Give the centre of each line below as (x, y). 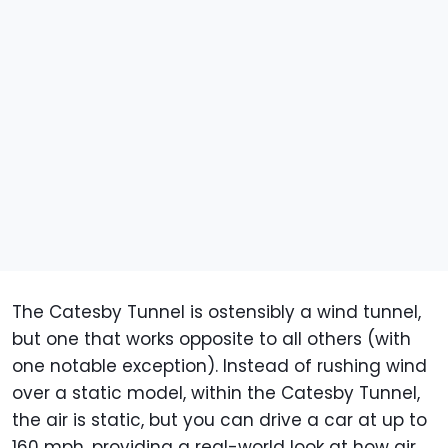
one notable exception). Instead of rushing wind (219, 366)
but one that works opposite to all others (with (211, 339)
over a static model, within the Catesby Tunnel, (216, 393)
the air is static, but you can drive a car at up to (219, 420)
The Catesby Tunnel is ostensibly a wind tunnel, (216, 312)
